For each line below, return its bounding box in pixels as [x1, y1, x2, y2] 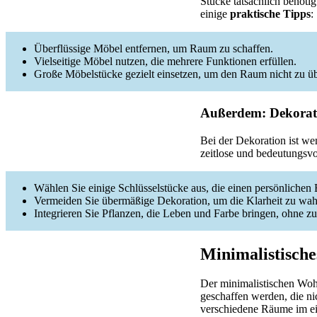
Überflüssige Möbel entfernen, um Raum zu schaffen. [34, 42, 273, 54]
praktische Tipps [230, 7, 311, 20]
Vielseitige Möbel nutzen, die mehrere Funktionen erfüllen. [34, 54, 296, 67]
